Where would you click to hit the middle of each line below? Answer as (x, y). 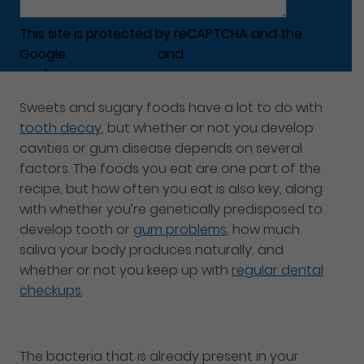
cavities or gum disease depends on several (161, 149)
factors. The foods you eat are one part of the (171, 169)
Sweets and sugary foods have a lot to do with (171, 108)
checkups (51, 291)
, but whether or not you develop (208, 128)
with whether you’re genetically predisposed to (171, 210)
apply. (39, 75)
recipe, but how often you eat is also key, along (171, 189)
